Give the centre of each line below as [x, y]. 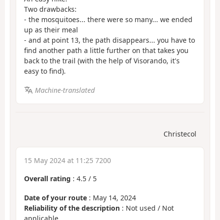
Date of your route [55, 197]
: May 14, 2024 [111, 197]
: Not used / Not [147, 208]
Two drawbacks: [50, 9]
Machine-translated [65, 90]
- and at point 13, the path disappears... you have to [110, 40]
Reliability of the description [72, 208]
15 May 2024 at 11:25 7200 [68, 161]
